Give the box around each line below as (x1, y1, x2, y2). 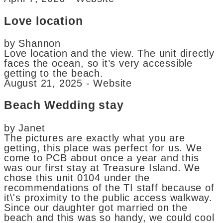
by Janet (4, 122, 45, 133)
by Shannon (4, 38, 61, 49)
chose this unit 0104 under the (4, 172, 150, 183)
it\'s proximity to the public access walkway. (4, 192, 213, 203)
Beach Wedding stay (4, 99, 124, 112)
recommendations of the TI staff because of (4, 182, 215, 193)
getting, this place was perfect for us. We (4, 142, 202, 153)
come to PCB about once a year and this (4, 152, 199, 163)
